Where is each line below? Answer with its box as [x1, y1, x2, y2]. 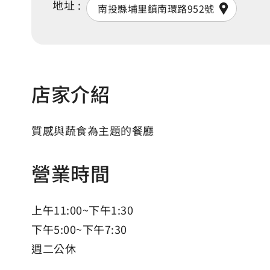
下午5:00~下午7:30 [31, 221, 127, 237]
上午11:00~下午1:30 [31, 201, 133, 218]
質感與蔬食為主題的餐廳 [31, 122, 154, 138]
